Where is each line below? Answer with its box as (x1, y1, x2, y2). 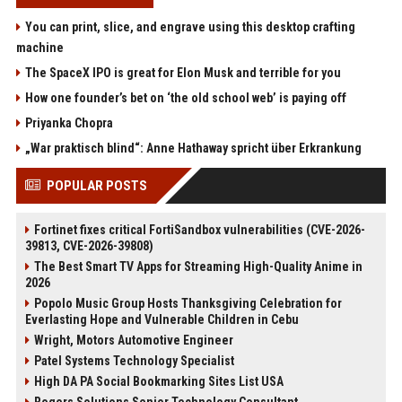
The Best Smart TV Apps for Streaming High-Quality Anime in (33, 259, 363, 275)
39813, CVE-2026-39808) (24, 239, 153, 254)
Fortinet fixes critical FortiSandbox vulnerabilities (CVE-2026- (33, 223, 365, 238)
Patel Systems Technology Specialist (33, 354, 234, 369)
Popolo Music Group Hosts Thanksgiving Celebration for (33, 296, 342, 311)
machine (15, 40, 64, 56)
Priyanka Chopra (24, 116, 113, 131)
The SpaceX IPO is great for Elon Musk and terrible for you (24, 66, 341, 81)
